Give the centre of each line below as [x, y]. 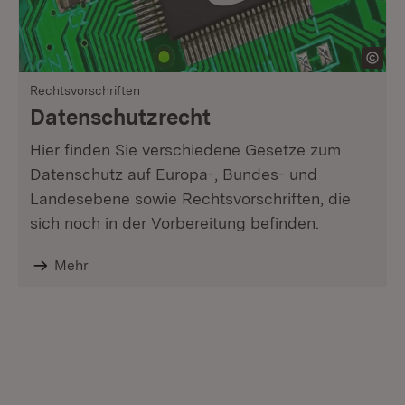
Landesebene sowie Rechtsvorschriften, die [190, 198]
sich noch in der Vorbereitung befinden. [174, 223]
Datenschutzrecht [120, 117]
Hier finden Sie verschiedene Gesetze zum [185, 150]
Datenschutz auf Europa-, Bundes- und [174, 174]
